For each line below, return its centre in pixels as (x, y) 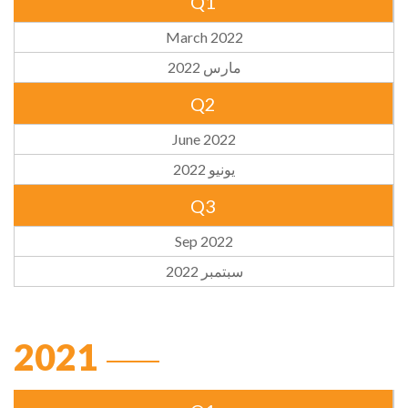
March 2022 (204, 37)
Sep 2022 (204, 241)
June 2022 (204, 139)
